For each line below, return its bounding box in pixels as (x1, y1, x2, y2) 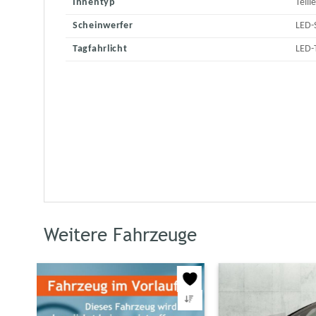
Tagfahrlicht (73, 44, 128, 55)
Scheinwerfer (73, 20, 133, 32)
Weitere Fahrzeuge (44, 224, 197, 246)
